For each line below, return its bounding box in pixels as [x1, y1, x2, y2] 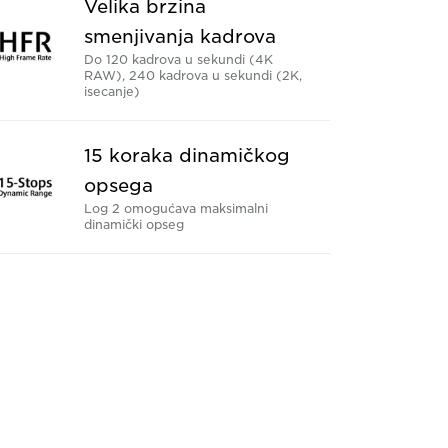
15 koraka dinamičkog [83, 145, 290, 167]
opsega [83, 175, 153, 197]
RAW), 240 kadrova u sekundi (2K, [83, 68, 302, 84]
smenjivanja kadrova [83, 26, 276, 48]
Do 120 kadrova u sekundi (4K [83, 52, 273, 68]
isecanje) [83, 84, 140, 100]
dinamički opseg [83, 217, 184, 233]
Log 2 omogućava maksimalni [83, 201, 268, 217]
